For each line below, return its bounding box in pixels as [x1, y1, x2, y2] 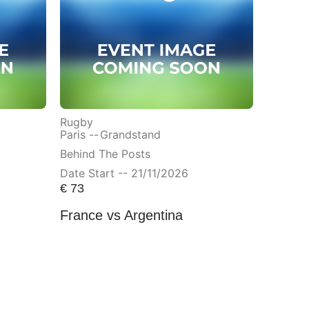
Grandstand [99, 128, 161, 142]
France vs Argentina [59, 208, 183, 223]
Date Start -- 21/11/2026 [59, 166, 188, 181]
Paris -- [59, 128, 99, 142]
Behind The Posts [59, 147, 150, 161]
